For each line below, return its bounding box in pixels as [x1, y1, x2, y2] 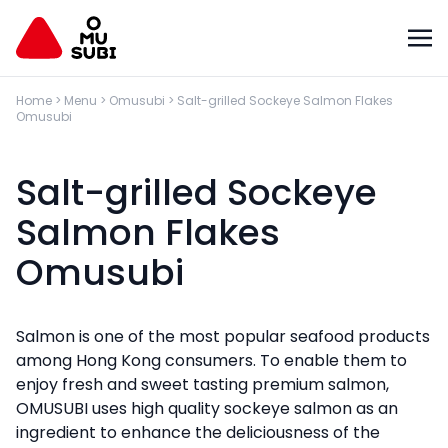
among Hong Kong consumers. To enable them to [16, 349, 407, 372]
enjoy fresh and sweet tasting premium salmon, [16, 373, 389, 396]
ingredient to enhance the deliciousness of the [16, 421, 380, 444]
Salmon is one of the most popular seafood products [16, 325, 430, 348]
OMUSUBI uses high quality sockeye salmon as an [16, 397, 398, 420]
